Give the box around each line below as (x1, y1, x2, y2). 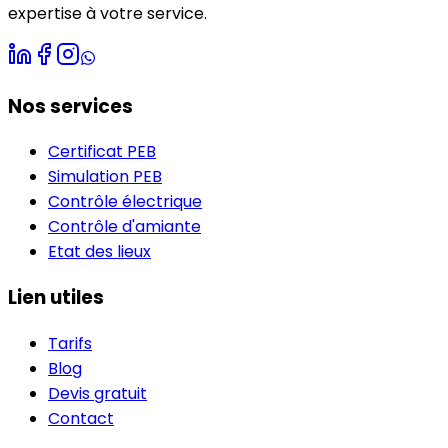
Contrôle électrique (48, 190, 202, 214)
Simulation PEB (48, 165, 162, 189)
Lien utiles (8, 284, 104, 312)
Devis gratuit (48, 381, 147, 405)
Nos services (8, 92, 133, 120)
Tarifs (48, 331, 92, 355)
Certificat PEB (48, 140, 156, 164)
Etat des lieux (48, 240, 151, 264)
